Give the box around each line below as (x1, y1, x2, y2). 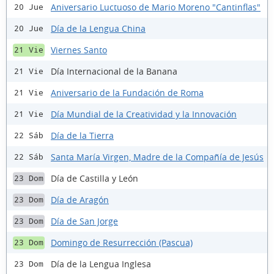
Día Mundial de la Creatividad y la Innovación (51, 108, 237, 120)
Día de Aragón (51, 193, 109, 206)
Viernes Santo (51, 43, 107, 56)
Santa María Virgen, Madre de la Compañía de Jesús (51, 150, 264, 163)
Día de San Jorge (51, 215, 118, 227)
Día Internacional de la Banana (51, 65, 177, 77)
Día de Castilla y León (51, 172, 138, 184)
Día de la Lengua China (51, 22, 146, 34)
